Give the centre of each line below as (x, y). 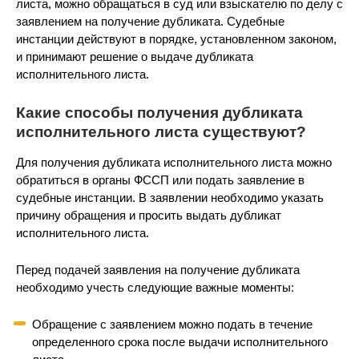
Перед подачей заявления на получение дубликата (158, 270)
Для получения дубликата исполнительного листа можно (174, 162)
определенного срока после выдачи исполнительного (180, 342)
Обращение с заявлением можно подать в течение (172, 324)
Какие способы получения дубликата (159, 113)
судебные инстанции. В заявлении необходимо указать (170, 198)
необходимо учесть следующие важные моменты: (155, 287)
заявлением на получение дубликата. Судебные (150, 21)
